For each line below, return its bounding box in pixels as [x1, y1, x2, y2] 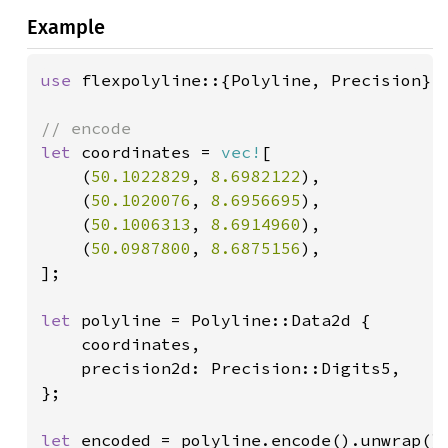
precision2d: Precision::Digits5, [41, 357, 401, 378]
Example [27, 14, 105, 39]
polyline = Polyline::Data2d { [81, 309, 371, 330]
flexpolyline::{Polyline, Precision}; [81, 69, 441, 90]
